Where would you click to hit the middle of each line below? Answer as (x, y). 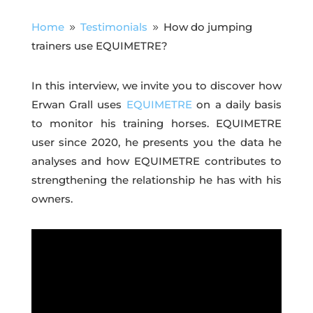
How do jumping (208, 27)
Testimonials (114, 27)
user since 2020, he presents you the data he (156, 142)
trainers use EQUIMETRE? (99, 45)
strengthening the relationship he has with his (156, 180)
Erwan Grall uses (79, 104)
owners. (52, 198)
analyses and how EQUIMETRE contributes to (156, 161)
